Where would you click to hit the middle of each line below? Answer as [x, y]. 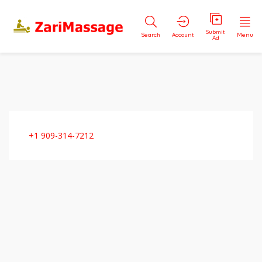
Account [183, 35]
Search [151, 35]
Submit [216, 32]
